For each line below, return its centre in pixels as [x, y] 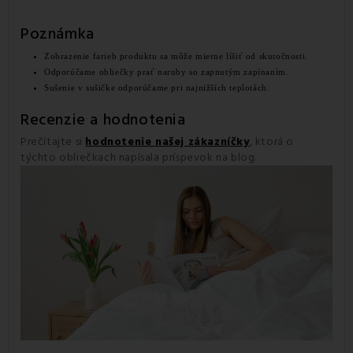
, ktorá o [272, 141]
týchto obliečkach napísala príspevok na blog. [139, 157]
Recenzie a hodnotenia [103, 119]
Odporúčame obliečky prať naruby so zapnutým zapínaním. [167, 71]
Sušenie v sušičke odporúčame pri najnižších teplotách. [157, 87]
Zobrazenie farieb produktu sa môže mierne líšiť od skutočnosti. [176, 56]
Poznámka [58, 33]
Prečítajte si [53, 141]
